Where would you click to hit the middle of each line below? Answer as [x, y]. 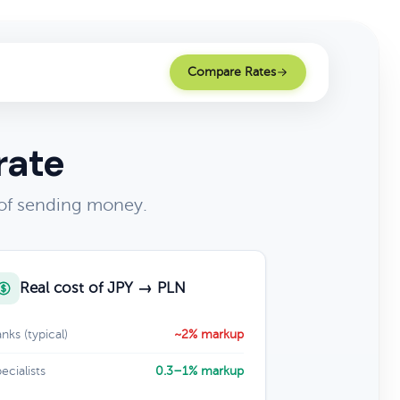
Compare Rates [232, 72]
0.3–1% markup [199, 371]
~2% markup [208, 334]
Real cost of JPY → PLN [102, 288]
